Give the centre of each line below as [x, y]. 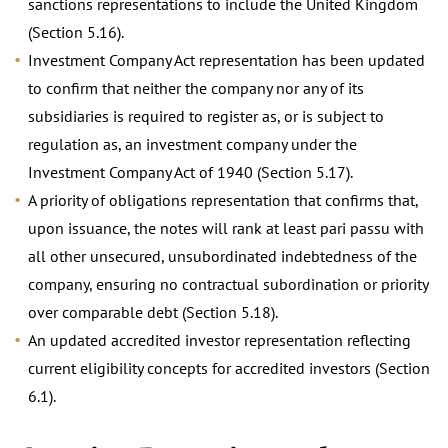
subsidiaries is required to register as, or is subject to [206, 115]
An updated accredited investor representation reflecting [219, 339]
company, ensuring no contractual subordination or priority [228, 283]
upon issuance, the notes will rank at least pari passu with [226, 227]
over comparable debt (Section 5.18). [153, 311]
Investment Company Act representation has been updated [226, 59]
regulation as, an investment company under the [192, 143]
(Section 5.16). [76, 31]
